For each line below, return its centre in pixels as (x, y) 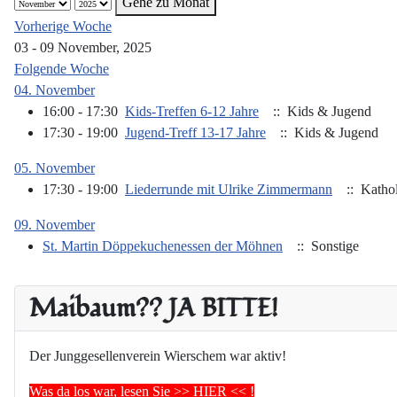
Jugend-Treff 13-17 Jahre (195, 133)
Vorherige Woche (63, 27)
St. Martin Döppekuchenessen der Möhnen (163, 246)
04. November (54, 90)
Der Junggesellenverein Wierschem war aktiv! (158, 356)
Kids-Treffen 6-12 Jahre (192, 112)
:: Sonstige (324, 246)
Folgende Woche (62, 69)
